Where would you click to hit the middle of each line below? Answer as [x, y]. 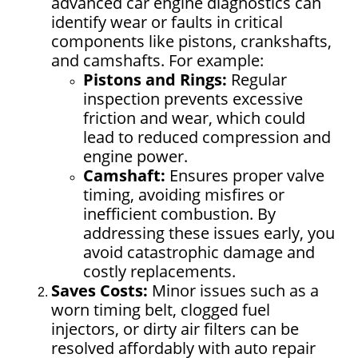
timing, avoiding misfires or [184, 194]
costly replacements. [159, 271]
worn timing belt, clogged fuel [161, 309]
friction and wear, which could [194, 117]
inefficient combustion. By [179, 213]
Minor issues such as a [233, 290]
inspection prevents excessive [193, 98]
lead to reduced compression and [207, 137]
